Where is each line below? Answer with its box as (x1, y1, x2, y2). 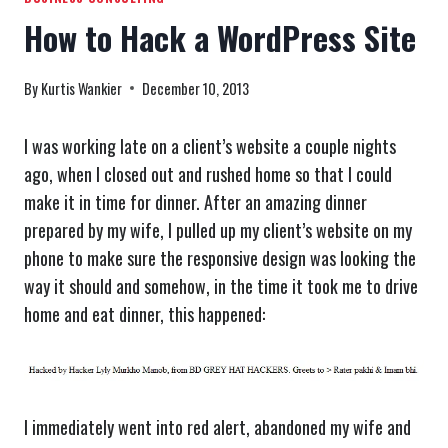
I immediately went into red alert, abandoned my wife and (24, 413, 411, 440)
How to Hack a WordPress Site (24, 14, 416, 62)
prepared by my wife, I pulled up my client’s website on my (24, 216, 412, 243)
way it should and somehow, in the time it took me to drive (24, 272, 418, 299)
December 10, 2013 (142, 77, 250, 99)
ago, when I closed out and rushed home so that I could (24, 160, 392, 187)
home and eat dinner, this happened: (24, 300, 265, 327)
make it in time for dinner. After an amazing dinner (24, 188, 367, 215)
